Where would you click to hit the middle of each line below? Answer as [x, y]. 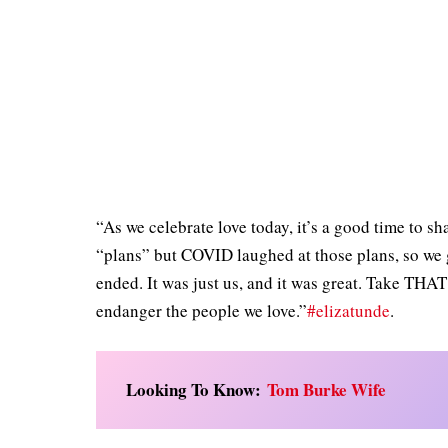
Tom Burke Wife [327, 389]
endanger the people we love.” [202, 310]
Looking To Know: [197, 389]
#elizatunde [349, 310]
